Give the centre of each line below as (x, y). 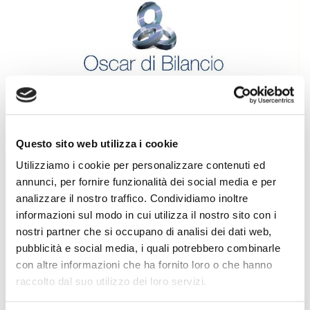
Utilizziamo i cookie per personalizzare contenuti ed (140, 165)
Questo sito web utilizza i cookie (97, 143)
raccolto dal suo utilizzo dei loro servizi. (111, 282)
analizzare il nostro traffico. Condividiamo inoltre (132, 199)
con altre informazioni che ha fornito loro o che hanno (144, 265)
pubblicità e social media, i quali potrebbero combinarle (148, 248)
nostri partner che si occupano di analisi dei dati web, (144, 232)
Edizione (164, 297)
